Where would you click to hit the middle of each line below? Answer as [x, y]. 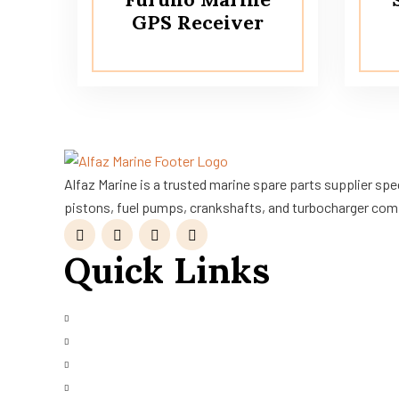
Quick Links [167, 270]
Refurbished [111, 385]
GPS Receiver [198, 22]
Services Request [127, 362]
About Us [102, 315]
